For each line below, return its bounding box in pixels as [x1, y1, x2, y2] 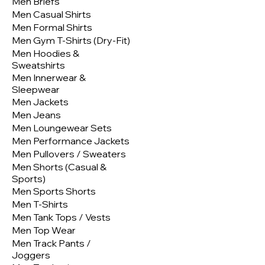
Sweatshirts [12, 59, 65, 72]
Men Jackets [12, 96, 69, 108]
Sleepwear [12, 83, 60, 96]
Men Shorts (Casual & [12, 161, 106, 173]
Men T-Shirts [12, 198, 68, 211]
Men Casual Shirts [12, 8, 91, 21]
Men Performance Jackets [12, 135, 130, 147]
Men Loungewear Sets [12, 122, 112, 134]
